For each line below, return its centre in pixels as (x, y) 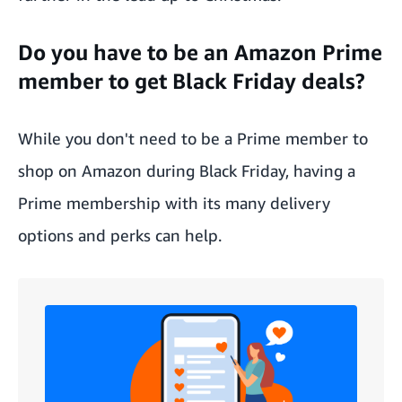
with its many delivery (245, 203)
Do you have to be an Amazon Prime (200, 52)
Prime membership (89, 203)
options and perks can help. (120, 235)
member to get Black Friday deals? (192, 81)
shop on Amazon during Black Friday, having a (187, 170)
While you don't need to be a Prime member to (193, 138)
